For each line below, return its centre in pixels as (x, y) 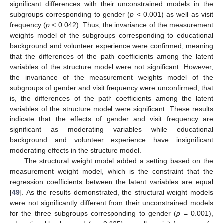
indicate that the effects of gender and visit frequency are (111, 119)
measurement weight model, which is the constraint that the (111, 171)
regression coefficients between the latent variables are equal (111, 181)
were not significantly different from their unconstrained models (111, 202)
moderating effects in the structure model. (76, 150)
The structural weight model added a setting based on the (118, 161)
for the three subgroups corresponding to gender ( (93, 213)
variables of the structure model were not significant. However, (111, 66)
